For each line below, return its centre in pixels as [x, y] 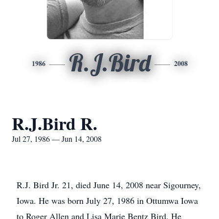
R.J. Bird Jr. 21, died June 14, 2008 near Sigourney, [109, 185]
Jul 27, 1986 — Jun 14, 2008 [57, 139]
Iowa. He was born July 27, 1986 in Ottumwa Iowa [107, 200]
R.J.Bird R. [55, 123]
